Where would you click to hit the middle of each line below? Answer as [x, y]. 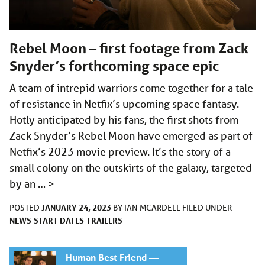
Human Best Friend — [112, 257]
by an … [29, 183]
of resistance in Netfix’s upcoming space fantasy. [125, 103]
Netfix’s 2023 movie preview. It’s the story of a [120, 151]
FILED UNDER [207, 207]
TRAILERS [104, 220]
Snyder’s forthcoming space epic [114, 66]
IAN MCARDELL [153, 207]
